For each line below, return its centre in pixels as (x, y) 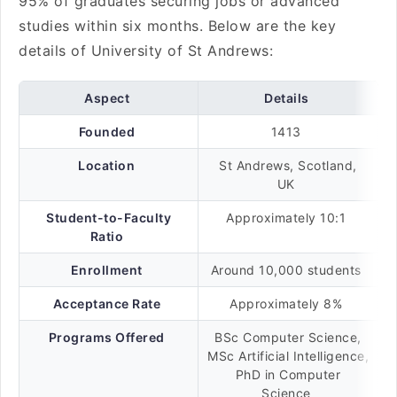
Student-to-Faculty (109, 218)
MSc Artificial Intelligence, (288, 356)
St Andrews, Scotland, (288, 165)
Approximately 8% (288, 304)
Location (107, 165)
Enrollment (106, 270)
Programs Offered (106, 337)
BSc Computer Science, (288, 337)
